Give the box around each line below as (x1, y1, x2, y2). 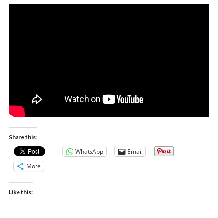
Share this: (8, 133, 37, 141)
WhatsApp (75, 147, 103, 156)
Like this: (8, 188, 33, 196)
